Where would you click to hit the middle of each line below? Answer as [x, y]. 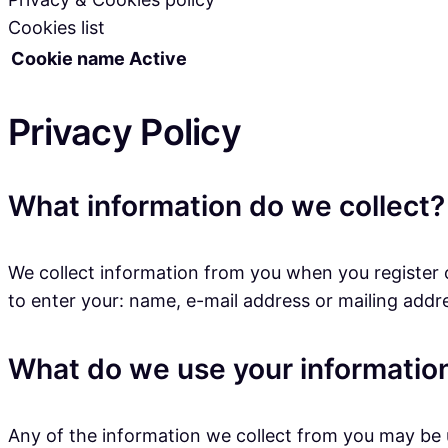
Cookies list [56, 27]
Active [158, 58]
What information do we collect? [226, 206]
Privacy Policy [124, 131]
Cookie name [68, 58]
